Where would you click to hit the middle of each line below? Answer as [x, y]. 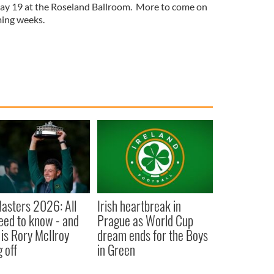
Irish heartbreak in [139, 205]
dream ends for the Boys [152, 235]
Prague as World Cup [145, 220]
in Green [116, 249]
